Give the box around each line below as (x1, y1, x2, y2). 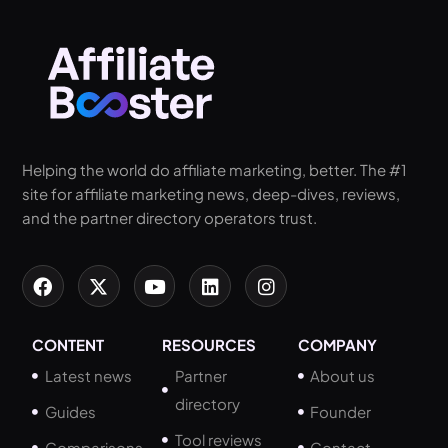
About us (310, 366, 376, 385)
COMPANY (297, 335, 377, 354)
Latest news (44, 366, 132, 385)
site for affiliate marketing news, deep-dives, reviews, (22, 184, 400, 204)
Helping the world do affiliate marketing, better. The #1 (22, 160, 407, 180)
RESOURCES (162, 335, 257, 354)
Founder (310, 402, 372, 421)
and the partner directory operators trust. (22, 208, 317, 228)
